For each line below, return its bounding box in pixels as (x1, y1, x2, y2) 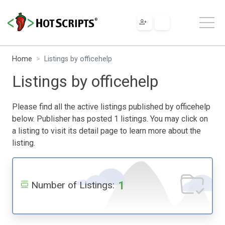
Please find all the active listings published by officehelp (12, 101, 210, 111)
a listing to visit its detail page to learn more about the (12, 126, 201, 136)
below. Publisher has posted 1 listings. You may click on (12, 114, 208, 124)
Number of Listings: (31, 179, 115, 191)
